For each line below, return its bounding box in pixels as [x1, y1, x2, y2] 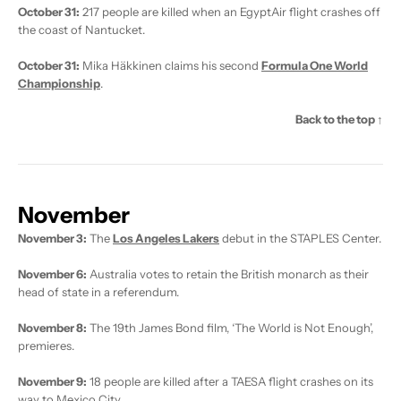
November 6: [18, 267, 87, 282]
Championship [18, 76, 100, 91]
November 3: [18, 231, 87, 246]
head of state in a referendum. [18, 285, 179, 300]
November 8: [18, 320, 87, 336]
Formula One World [261, 58, 368, 73]
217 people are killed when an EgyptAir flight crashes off [80, 4, 380, 20]
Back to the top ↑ [295, 112, 383, 127]
